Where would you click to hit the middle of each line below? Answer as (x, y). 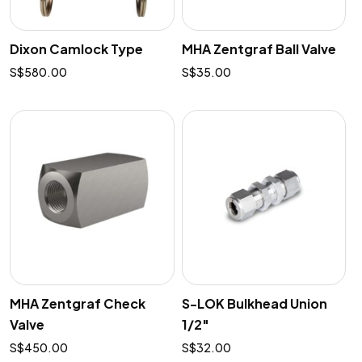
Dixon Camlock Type (76, 48)
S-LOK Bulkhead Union (254, 304)
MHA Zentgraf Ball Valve (259, 48)
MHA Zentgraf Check (78, 304)
